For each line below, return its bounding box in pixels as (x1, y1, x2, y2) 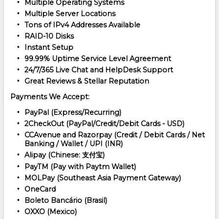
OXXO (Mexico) (24, 207, 77, 216)
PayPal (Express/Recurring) (24, 108, 121, 117)
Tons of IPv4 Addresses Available (24, 20, 140, 29)
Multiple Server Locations (24, 9, 115, 18)
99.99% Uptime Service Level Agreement (24, 54, 171, 63)
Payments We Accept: (10, 92, 89, 101)
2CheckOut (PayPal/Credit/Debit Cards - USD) (24, 119, 184, 128)
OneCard (24, 184, 56, 194)
